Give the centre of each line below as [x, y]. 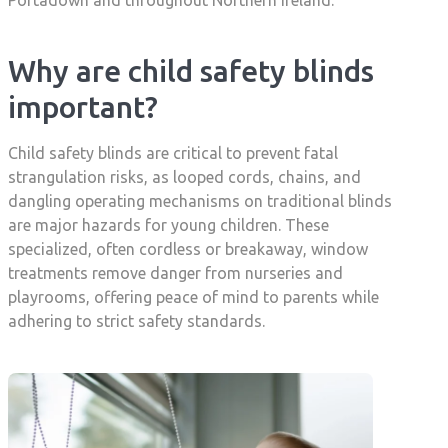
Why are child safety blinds [191, 71]
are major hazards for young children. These [168, 225]
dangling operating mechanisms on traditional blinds [200, 201]
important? [83, 107]
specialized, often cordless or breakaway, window [188, 249]
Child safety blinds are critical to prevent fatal [173, 153]
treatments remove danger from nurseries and [175, 273]
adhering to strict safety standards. [136, 321]
